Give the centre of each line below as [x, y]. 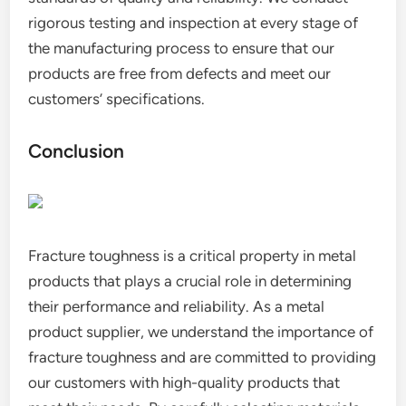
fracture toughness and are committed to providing [203, 357]
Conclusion [77, 151]
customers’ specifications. [117, 99]
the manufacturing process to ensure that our [182, 48]
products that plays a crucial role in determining [190, 281]
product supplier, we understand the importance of [201, 332]
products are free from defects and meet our [180, 73]
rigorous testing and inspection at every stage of [193, 23]
